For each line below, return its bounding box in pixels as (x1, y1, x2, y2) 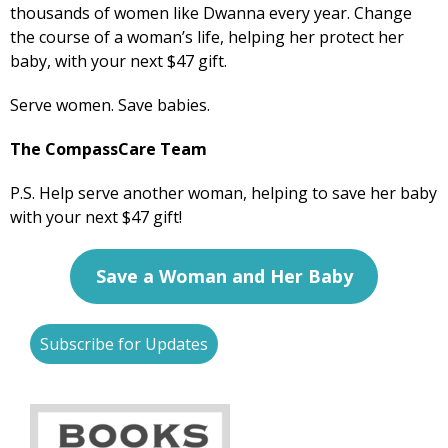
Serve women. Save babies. (10, 94, 210, 117)
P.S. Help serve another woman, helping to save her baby (10, 182, 437, 205)
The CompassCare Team (10, 138, 207, 161)
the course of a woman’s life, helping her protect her (10, 26, 404, 49)
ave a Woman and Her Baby (105, 264, 353, 289)
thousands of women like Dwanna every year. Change (10, 2, 412, 25)
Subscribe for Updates (40, 333, 208, 356)
